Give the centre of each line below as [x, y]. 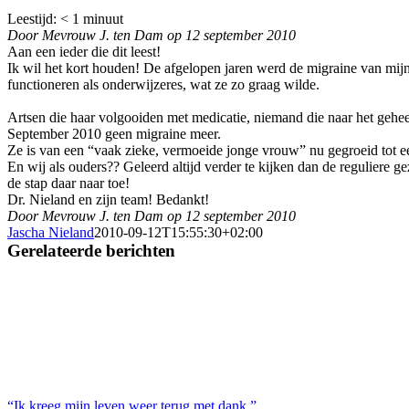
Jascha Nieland [51, 232]
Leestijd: [34, 18]
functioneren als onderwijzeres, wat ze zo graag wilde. [163, 84]
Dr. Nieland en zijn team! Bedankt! [108, 199]
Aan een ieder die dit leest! [84, 51]
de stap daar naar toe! [68, 183]
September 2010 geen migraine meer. [114, 133]
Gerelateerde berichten [91, 250]
